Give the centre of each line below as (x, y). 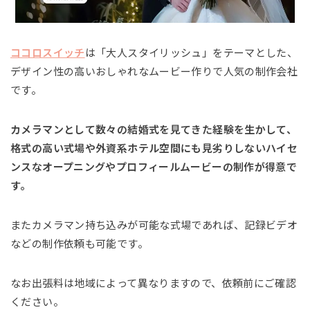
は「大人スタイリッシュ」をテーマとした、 (191, 53)
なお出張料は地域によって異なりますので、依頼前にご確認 (154, 283)
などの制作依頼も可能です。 (79, 244)
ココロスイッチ (48, 53)
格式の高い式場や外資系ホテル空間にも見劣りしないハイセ (154, 148)
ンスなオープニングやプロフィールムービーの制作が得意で (154, 167)
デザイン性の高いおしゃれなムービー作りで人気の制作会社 (154, 71)
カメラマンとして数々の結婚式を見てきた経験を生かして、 (154, 129)
